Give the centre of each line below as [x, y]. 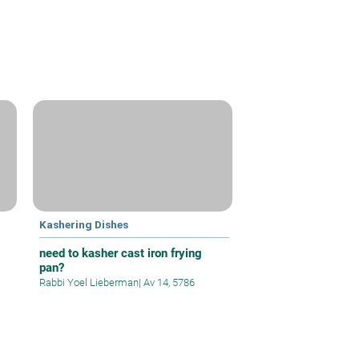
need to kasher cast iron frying [121, 254]
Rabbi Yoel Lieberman [89, 283]
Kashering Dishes [84, 225]
